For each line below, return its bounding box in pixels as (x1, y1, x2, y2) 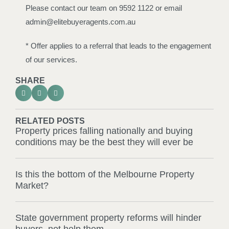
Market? (15, 180, 49, 191)
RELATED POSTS (15, 116, 85, 125)
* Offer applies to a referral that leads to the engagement (26, 41, 211, 51)
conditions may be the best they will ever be (15, 136, 193, 147)
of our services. (26, 55, 77, 64)
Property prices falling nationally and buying (15, 125, 193, 136)
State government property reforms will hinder (15, 212, 201, 223)
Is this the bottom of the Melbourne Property (15, 169, 194, 179)
